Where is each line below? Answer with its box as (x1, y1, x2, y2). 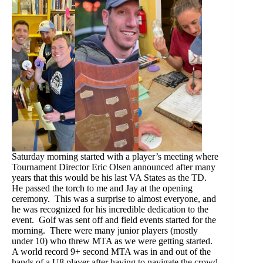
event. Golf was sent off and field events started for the (12, 215, 216, 225)
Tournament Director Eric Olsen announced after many (12, 162, 215, 173)
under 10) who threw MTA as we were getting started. (12, 236, 215, 247)
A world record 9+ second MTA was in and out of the (12, 247, 211, 257)
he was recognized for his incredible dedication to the (12, 204, 208, 215)
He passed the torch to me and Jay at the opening (12, 183, 193, 194)
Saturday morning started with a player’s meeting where (12, 151, 218, 162)
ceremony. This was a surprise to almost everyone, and (12, 194, 216, 204)
